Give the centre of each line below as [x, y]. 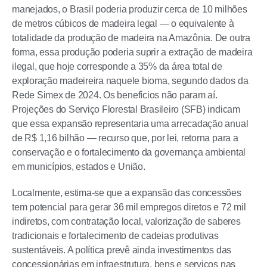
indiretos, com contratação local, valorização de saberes [126, 221]
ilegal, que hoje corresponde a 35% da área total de [117, 66]
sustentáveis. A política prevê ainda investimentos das [122, 250]
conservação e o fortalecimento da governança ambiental [129, 152]
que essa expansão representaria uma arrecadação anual [130, 124]
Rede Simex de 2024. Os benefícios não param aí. [115, 95]
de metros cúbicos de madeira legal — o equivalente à [123, 24]
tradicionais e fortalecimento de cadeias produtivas [115, 236]
